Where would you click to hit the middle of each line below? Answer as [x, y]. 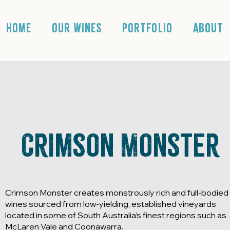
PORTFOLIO [147, 28]
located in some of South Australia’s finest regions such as [116, 215]
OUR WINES [77, 28]
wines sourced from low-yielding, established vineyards [111, 204]
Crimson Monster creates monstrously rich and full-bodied [117, 193]
